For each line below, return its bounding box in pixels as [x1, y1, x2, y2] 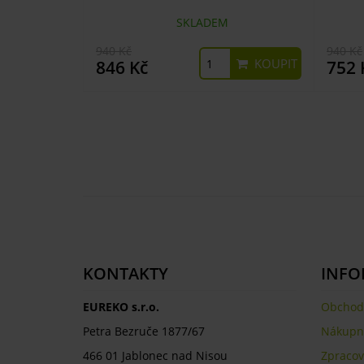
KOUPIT [251, 55, 297, 71]
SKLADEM [169, 15, 228, 30]
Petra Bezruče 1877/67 [83, 323, 205, 339]
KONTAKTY [83, 262, 168, 284]
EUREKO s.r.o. [83, 299, 159, 314]
